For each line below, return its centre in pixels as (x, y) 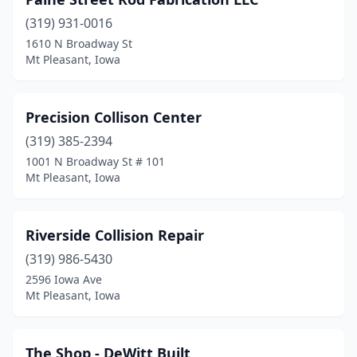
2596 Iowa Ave (64, 279)
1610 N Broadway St (79, 43)
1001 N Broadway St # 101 (95, 161)
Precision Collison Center (114, 117)
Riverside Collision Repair (115, 235)
